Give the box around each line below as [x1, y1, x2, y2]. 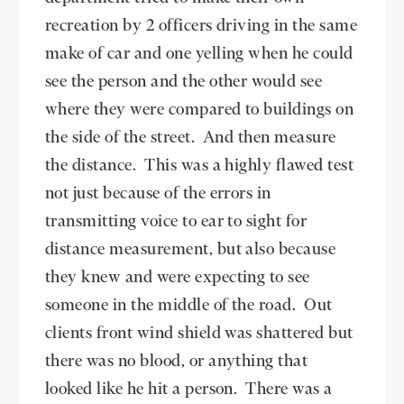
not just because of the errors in [45, 186, 271, 202]
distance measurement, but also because [45, 242, 336, 258]
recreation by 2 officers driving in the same [45, 18, 358, 34]
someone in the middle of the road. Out [45, 298, 333, 314]
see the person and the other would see [45, 74, 323, 90]
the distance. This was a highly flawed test [45, 158, 354, 174]
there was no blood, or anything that [45, 353, 308, 370]
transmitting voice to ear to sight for [45, 214, 308, 230]
